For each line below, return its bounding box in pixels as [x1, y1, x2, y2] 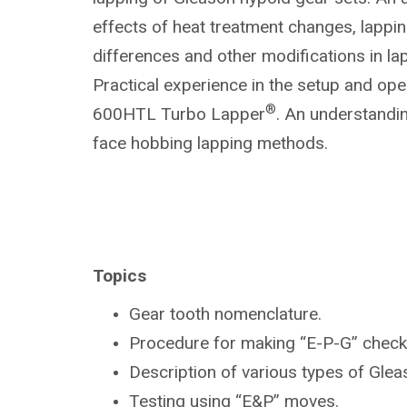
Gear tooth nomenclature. [129, 303, 322, 324]
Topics [93, 264, 146, 286]
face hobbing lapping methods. [92, 132, 328, 154]
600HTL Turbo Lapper [92, 103, 265, 124]
